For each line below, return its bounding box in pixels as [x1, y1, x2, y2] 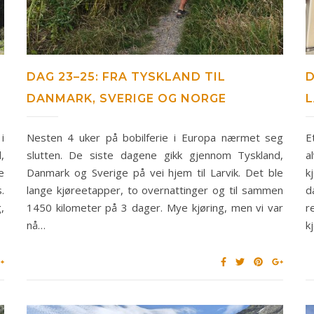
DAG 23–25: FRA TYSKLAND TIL [26, 69, 226, 83]
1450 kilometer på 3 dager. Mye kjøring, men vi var [26, 200, 284, 214]
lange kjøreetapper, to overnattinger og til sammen [26, 182, 284, 197]
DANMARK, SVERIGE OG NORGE [26, 91, 226, 105]
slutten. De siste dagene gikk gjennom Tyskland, [26, 147, 284, 162]
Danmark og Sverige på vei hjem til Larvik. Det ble [26, 165, 284, 179]
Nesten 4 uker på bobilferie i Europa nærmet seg [26, 130, 284, 144]
